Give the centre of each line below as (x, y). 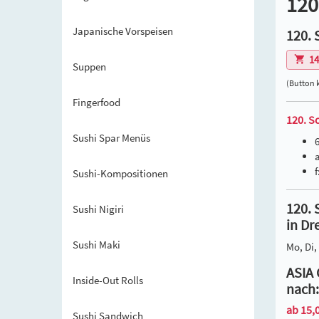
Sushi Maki (96, 245)
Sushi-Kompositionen (120, 173)
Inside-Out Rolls (108, 280)
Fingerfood (96, 102)
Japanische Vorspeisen (123, 31)
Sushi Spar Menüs (111, 138)
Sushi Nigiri (98, 209)
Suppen (89, 67)
